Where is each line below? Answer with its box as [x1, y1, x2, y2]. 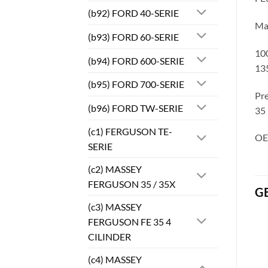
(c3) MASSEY [88, 201, 142, 213]
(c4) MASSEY [88, 254, 142, 266]
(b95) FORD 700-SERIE [88, 78, 184, 90]
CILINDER [88, 231, 131, 243]
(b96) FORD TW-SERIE [88, 102, 183, 114]
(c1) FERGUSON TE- [88, 126, 172, 138]
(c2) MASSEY [88, 163, 142, 175]
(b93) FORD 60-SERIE [88, 31, 179, 42]
